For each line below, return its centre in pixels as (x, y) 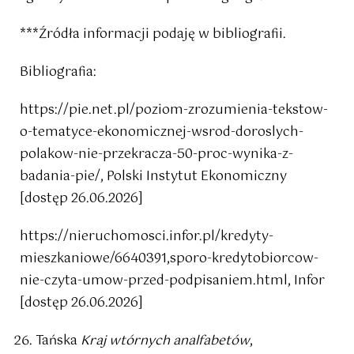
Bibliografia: (58, 73)
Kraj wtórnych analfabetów (165, 341)
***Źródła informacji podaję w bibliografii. (153, 35)
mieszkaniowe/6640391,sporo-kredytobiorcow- (169, 259)
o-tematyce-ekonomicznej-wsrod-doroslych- (162, 133)
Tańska (58, 341)
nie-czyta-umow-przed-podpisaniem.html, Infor (172, 281)
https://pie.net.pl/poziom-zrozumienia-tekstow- (174, 111)
